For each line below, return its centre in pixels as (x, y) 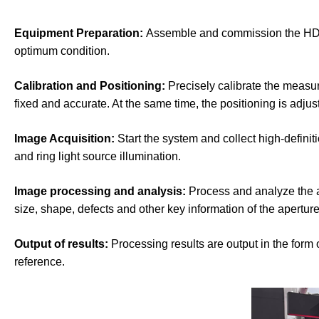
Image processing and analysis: (101, 191)
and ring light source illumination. (97, 156)
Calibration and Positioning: (91, 86)
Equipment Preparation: (80, 33)
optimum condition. (62, 51)
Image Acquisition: (66, 138)
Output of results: (62, 244)
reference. (39, 262)
